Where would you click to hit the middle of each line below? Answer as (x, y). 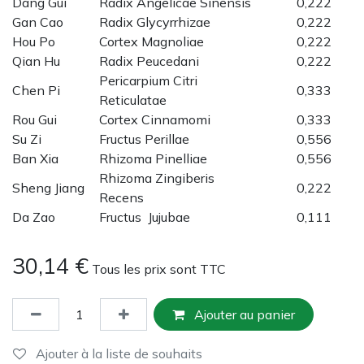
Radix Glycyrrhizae (156, 22)
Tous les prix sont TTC (159, 269)
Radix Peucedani (149, 61)
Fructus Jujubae (149, 217)
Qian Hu (36, 61)
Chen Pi (38, 90)
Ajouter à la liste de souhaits (119, 354)
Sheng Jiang (48, 187)
